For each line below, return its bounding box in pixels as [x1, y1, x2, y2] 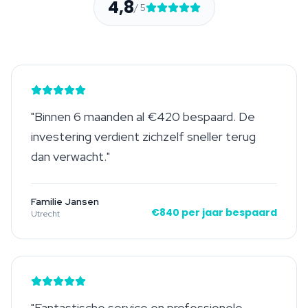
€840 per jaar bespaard [151, 205, 277, 219]
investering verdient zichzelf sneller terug [31, 128, 256, 144]
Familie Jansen [31, 195, 99, 208]
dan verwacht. [31, 148, 107, 164]
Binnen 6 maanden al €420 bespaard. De [34, 108, 255, 124]
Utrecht [31, 208, 60, 219]
